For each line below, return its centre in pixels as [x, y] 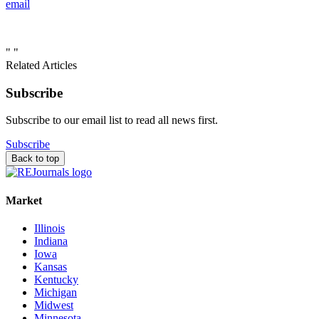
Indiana [51, 241]
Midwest [54, 305]
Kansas [51, 266]
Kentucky [56, 279]
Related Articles [41, 65]
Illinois [49, 228]
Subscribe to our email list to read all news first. [112, 120]
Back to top [35, 159]
